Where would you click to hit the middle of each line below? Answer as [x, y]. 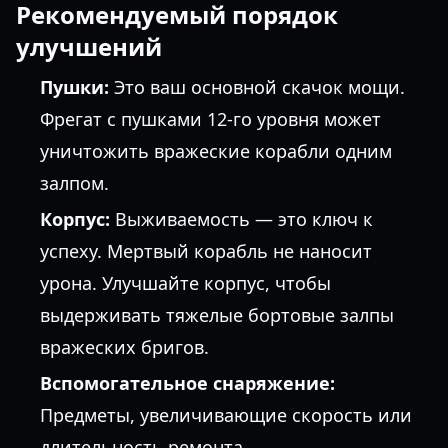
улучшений [89, 46]
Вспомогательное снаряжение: [187, 383]
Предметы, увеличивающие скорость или [226, 415]
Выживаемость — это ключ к [241, 219]
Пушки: [74, 87]
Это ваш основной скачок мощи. [257, 87]
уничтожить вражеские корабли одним [216, 151]
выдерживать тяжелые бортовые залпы [217, 315]
